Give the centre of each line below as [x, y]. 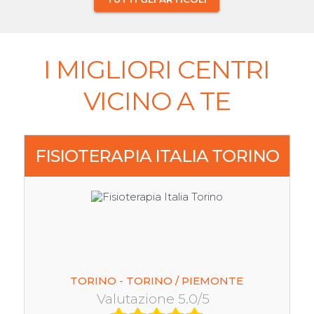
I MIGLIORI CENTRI [157, 70]
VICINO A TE [157, 101]
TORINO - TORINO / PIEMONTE [157, 280]
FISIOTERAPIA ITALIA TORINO [157, 156]
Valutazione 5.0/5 [157, 298]
